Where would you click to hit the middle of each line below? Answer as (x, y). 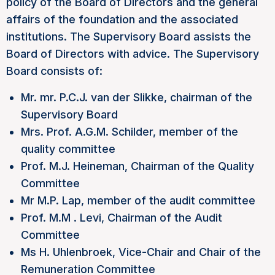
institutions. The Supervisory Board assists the (129, 37)
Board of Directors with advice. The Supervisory (133, 54)
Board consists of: (54, 71)
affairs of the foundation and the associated (122, 20)
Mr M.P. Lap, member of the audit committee (138, 201)
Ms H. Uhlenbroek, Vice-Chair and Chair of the (141, 252)
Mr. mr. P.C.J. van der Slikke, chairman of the (137, 98)
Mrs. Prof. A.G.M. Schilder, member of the (130, 132)
